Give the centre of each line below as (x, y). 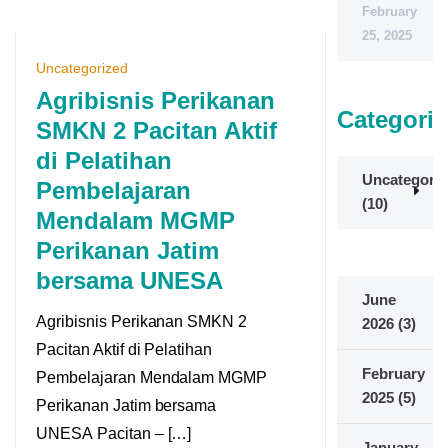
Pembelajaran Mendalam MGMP (152, 377)
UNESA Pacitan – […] (114, 433)
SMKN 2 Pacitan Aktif (156, 130)
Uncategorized (82, 67)
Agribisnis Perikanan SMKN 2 (142, 321)
